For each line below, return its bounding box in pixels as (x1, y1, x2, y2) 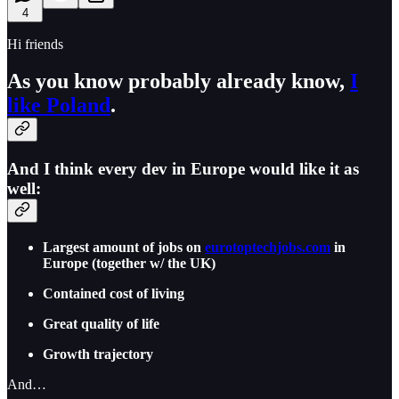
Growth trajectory (43, 346, 153, 362)
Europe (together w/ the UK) (43, 256, 216, 272)
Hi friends (7, 36, 63, 52)
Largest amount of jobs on (43, 240, 205, 256)
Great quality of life (43, 316, 159, 332)
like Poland (7, 94, 110, 118)
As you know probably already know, (7, 69, 350, 94)
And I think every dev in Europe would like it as (7, 159, 359, 179)
